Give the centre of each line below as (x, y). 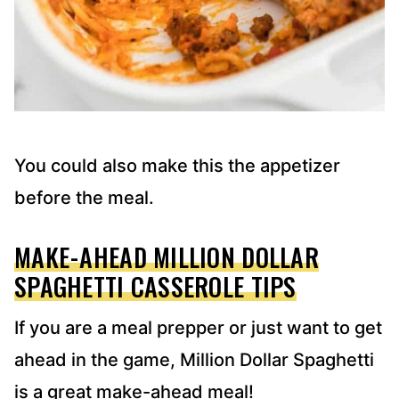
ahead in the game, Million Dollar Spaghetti (194, 360)
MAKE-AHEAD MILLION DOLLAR (167, 257)
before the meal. (84, 198)
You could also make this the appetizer (177, 166)
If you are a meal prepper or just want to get (198, 328)
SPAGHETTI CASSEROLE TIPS (155, 287)
